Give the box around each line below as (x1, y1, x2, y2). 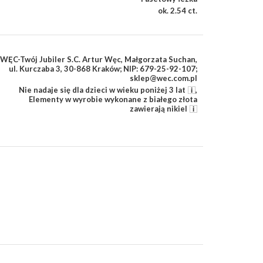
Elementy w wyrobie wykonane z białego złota (29, 95, 197, 104)
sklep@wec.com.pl (130, 73, 197, 83)
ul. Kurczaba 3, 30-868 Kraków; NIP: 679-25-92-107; (9, 64, 197, 74)
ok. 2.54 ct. (158, 6, 197, 16)
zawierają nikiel (130, 104, 187, 114)
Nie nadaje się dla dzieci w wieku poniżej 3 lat (19, 85, 186, 95)
